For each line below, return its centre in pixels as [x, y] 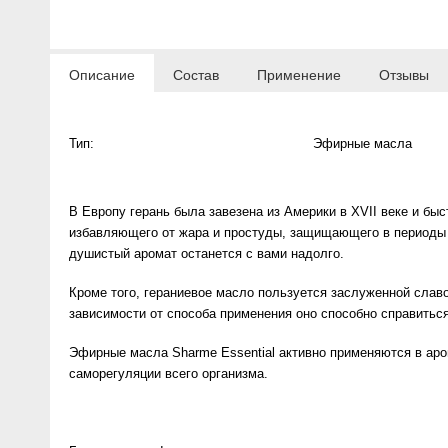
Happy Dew [60, 128]
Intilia [39, 78]
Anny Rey [54, 28]
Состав [196, 75]
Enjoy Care [58, 178]
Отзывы [404, 75]
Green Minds [65, 228]
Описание [102, 75]
